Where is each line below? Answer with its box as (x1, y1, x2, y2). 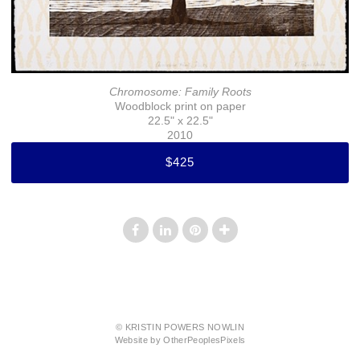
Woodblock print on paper (114, 100, 246, 113)
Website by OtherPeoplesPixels (114, 335, 246, 346)
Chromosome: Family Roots (108, 85, 252, 99)
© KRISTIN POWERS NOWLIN (116, 322, 244, 333)
